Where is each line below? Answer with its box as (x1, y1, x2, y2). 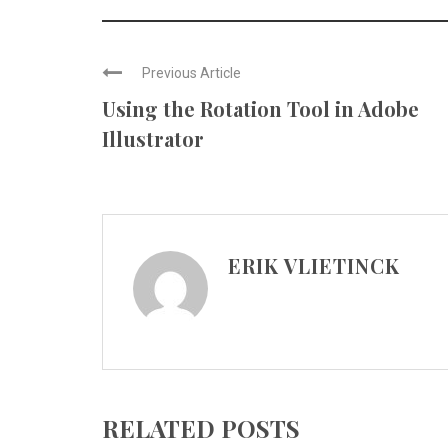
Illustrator (102, 125, 204, 152)
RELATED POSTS (102, 412, 300, 444)
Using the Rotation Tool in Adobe (102, 95, 419, 122)
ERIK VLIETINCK (228, 252, 400, 279)
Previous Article (142, 65, 241, 81)
